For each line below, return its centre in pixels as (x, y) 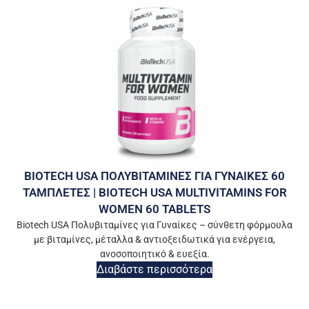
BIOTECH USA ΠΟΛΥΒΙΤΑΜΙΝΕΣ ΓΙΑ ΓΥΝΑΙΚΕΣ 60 (154, 176)
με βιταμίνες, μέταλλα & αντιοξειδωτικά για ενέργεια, (154, 240)
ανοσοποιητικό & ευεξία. (154, 254)
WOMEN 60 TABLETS (154, 209)
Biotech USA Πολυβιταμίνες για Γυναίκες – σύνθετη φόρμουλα (154, 225)
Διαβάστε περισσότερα (154, 270)
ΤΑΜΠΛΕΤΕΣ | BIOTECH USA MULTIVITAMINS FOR (154, 193)
